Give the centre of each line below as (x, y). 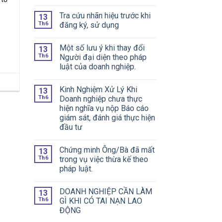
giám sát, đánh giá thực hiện (107, 117)
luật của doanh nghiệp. (97, 66)
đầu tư (71, 127)
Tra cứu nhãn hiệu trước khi (105, 15)
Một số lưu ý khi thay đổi (102, 48)
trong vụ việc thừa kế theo (104, 159)
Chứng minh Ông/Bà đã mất (107, 150)
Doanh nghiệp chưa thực (101, 99)
